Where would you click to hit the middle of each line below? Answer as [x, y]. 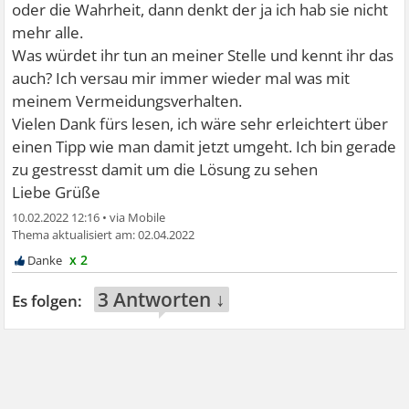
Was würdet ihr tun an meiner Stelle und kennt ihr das [203, 55]
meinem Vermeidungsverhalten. [127, 101]
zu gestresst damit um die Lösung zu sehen [165, 169]
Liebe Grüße [57, 192]
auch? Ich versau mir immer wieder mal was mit [181, 78]
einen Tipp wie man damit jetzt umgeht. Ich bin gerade [204, 147]
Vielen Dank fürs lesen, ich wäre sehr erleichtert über [200, 124]
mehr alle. [48, 32]
